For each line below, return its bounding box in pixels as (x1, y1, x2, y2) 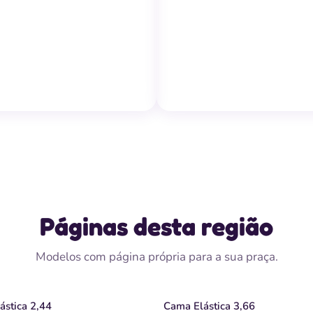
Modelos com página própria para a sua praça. (35, 249, 278, 265)
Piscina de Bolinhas (168, 86, 286, 102)
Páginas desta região (40, 211, 273, 241)
